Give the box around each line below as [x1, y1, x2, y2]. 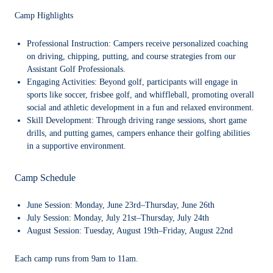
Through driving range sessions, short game [96, 116, 247, 126]
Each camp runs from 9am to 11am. [15, 254, 138, 264]
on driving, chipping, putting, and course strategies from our [27, 52, 236, 62]
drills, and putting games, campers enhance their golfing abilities [27, 129, 250, 138]
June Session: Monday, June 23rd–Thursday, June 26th [27, 200, 214, 210]
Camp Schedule [15, 172, 76, 183]
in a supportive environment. [27, 141, 126, 151]
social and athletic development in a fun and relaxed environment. [27, 103, 254, 113]
